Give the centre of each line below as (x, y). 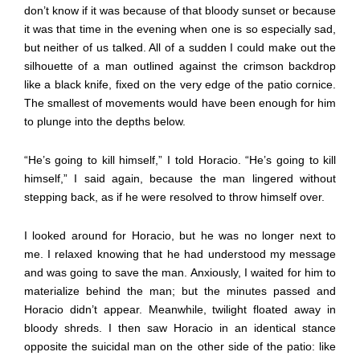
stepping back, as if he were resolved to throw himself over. (174, 196)
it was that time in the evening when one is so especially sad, (180, 29)
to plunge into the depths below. (104, 121)
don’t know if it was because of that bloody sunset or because (180, 10)
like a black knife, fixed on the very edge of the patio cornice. (180, 84)
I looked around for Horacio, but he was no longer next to (180, 235)
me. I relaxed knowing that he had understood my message (180, 254)
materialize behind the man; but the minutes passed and (180, 290)
